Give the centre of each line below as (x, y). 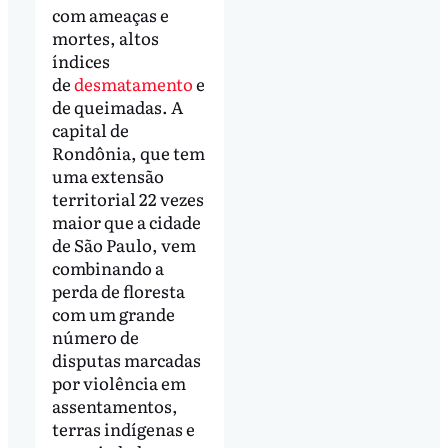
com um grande (113, 314)
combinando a (107, 268)
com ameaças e (110, 15)
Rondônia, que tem (128, 153)
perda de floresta (118, 291)
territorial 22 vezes (127, 199)
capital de (90, 130)
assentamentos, (114, 406)
